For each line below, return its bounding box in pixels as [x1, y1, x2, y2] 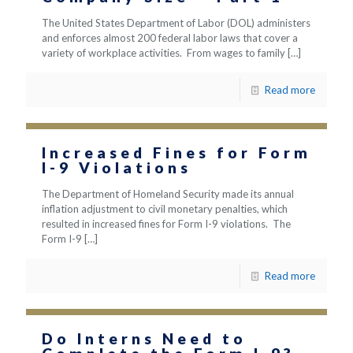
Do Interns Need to [42, 329, 247, 347]
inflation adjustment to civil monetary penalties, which [42, 203, 288, 215]
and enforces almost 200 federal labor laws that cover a [42, 32, 298, 44]
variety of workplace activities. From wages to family [42, 46, 285, 59]
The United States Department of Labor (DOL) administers [42, 17, 310, 29]
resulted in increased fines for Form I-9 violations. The [42, 217, 291, 230]
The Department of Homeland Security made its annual [42, 188, 294, 200]
